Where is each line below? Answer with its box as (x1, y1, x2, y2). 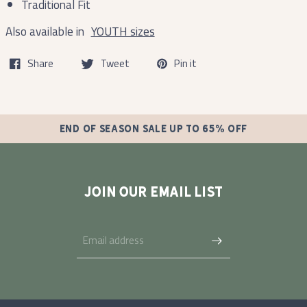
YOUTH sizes (90, 22, 155, 40)
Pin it (173, 56, 197, 71)
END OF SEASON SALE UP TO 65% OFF (59, 124, 248, 134)
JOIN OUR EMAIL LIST (83, 185, 224, 199)
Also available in (5, 22, 87, 40)
